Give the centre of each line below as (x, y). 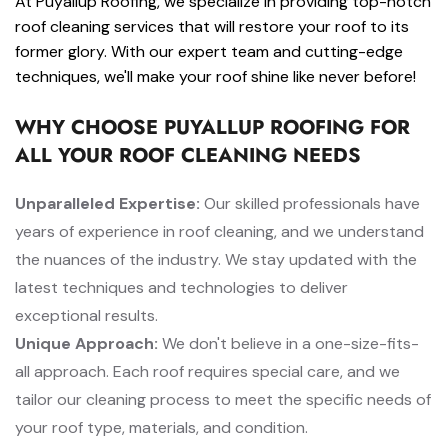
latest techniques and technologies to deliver (181, 287)
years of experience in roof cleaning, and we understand (219, 231)
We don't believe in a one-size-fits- (288, 343)
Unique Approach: (86, 343)
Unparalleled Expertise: (107, 203)
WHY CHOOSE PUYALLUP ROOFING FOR (212, 127)
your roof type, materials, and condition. (161, 427)
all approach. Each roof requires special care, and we (207, 371)
